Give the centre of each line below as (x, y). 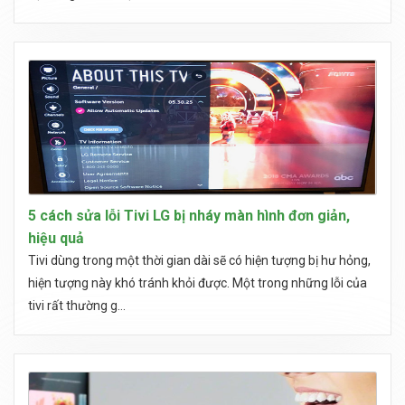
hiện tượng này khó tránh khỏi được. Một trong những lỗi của (198, 283)
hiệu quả (56, 238)
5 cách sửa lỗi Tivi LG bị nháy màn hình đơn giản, (189, 216)
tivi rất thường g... (77, 306)
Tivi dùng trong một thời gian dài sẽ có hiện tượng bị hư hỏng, (199, 260)
